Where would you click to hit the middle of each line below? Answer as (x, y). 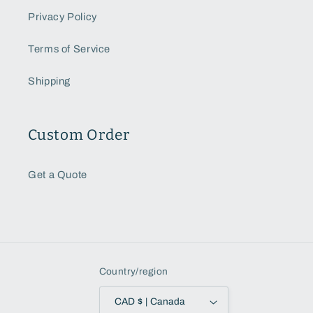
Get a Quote (58, 174)
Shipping (50, 81)
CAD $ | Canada (161, 301)
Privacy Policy (63, 16)
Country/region (133, 272)
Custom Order (79, 136)
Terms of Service (70, 49)
